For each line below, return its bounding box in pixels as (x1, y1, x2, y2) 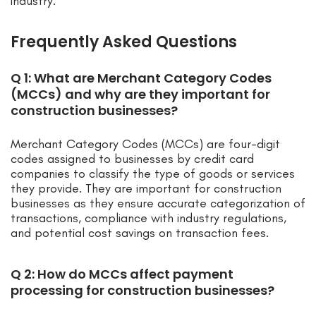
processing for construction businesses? (11, 281, 274, 300)
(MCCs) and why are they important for (11, 85, 270, 104)
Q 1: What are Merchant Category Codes (11, 69, 272, 87)
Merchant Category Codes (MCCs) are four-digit (11, 136, 280, 152)
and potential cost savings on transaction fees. (11, 225, 269, 241)
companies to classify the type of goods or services (11, 166, 295, 182)
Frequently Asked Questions (11, 31, 237, 54)
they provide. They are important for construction (11, 181, 281, 197)
